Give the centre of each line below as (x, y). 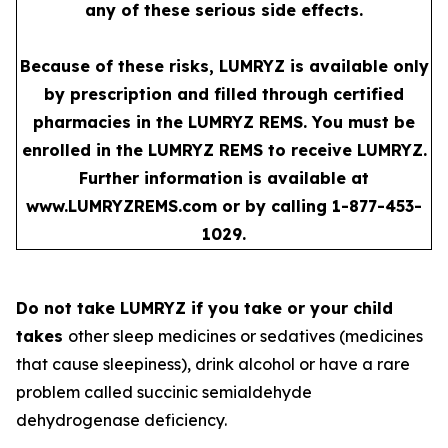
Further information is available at (224, 177)
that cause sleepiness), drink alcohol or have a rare (213, 363)
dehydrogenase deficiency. (121, 419)
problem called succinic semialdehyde (164, 391)
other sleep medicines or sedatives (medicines (245, 335)
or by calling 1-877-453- (319, 205)
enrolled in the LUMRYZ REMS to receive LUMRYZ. (224, 149)
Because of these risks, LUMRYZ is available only (224, 65)
